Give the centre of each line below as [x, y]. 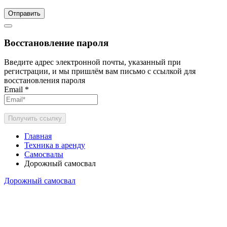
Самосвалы [44, 155]
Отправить [24, 13]
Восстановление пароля [56, 43]
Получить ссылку [35, 119]
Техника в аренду [55, 145]
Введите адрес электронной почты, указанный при [92, 62]
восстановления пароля [45, 81]
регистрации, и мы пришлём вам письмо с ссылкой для [100, 71]
